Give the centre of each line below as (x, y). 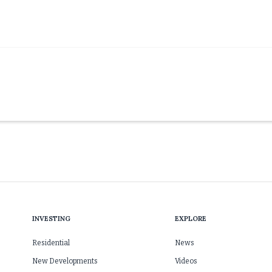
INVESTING (52, 219)
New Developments (65, 261)
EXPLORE (190, 219)
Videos (186, 261)
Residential (51, 243)
